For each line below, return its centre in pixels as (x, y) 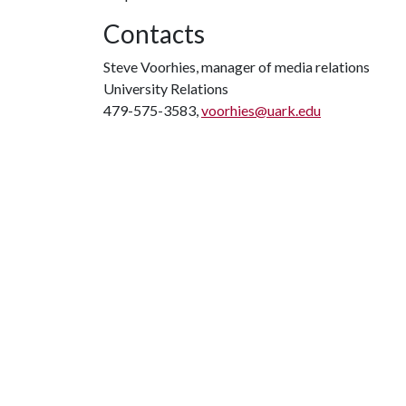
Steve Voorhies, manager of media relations (237, 67)
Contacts (154, 34)
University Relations (166, 88)
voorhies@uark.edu (261, 110)
